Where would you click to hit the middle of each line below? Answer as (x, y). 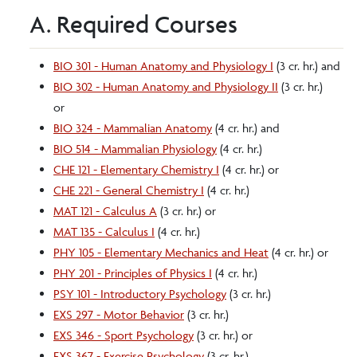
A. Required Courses (133, 24)
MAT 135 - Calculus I (104, 231)
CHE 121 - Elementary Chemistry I (136, 169)
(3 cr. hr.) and (307, 66)
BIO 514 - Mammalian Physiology (135, 149)
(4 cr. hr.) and (246, 128)
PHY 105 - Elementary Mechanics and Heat (161, 252)
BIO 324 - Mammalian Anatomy (133, 128)
